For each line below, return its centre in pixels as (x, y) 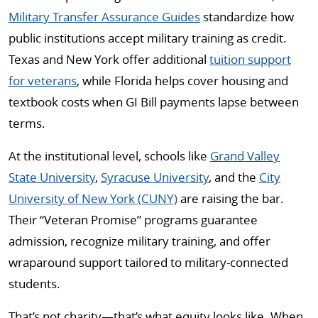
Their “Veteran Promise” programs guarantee (133, 220)
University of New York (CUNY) (93, 198)
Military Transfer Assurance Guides (104, 17)
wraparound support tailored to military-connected (148, 262)
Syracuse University (155, 177)
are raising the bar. (231, 198)
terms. (27, 123)
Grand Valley (245, 156)
